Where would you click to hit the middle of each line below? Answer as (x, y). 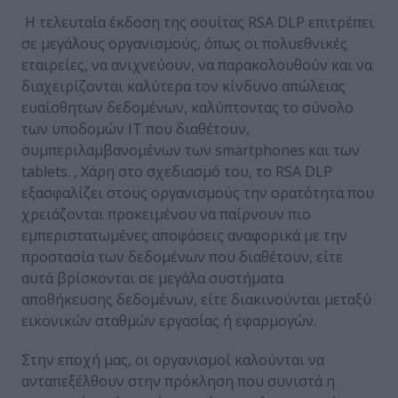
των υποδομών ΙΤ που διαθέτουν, (135, 129)
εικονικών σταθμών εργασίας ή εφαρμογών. (169, 321)
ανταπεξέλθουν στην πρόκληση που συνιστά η (178, 382)
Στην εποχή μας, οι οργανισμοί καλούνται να (173, 360)
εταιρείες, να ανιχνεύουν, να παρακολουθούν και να (197, 65)
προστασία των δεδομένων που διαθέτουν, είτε (182, 257)
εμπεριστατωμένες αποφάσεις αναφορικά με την (184, 236)
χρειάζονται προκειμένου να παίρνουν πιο (166, 215)
